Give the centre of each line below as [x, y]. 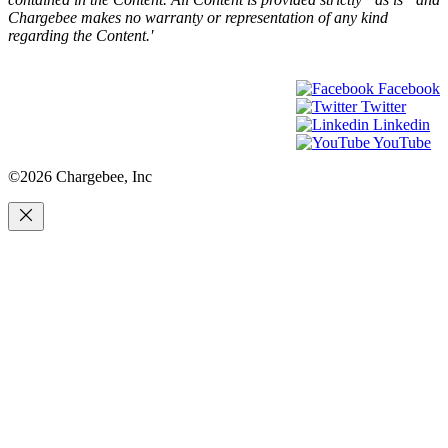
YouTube [402, 143]
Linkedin [401, 125]
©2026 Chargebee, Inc [80, 177]
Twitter [383, 107]
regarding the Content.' [80, 36]
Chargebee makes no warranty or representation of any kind [198, 18]
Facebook [409, 89]
